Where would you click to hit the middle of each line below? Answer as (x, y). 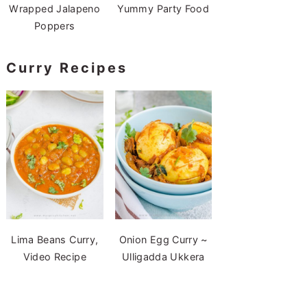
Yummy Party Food (163, 8)
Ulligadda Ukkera (163, 257)
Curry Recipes (67, 67)
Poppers (54, 25)
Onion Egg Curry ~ (163, 240)
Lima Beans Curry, (55, 240)
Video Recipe (54, 257)
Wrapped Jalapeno (55, 8)
